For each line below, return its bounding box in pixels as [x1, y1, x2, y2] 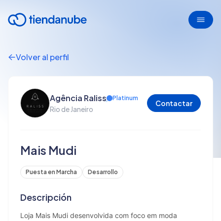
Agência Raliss [50, 93, 107, 103]
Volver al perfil [16, 52, 69, 62]
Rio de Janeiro [50, 105, 93, 113]
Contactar [155, 99, 192, 108]
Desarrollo [88, 168, 118, 176]
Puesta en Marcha [26, 168, 77, 176]
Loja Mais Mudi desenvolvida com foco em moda [20, 211, 177, 220]
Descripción [20, 191, 72, 203]
